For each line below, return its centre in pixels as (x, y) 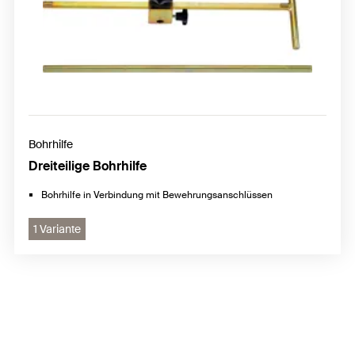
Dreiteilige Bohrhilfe (88, 166)
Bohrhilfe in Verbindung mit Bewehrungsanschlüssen (157, 195)
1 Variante (57, 229)
